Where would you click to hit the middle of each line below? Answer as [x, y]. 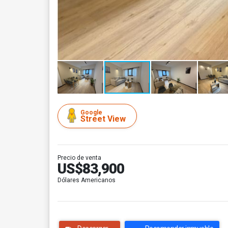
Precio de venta [79, 158]
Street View [103, 119]
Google [91, 112]
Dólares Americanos [87, 180]
